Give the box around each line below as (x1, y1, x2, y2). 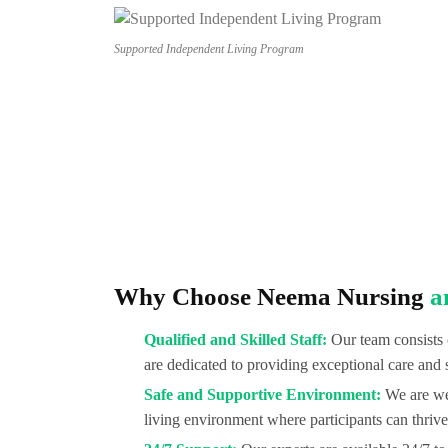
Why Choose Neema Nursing (114, 283, 430, 310)
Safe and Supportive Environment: (144, 386, 381, 403)
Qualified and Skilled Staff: (144, 331, 327, 348)
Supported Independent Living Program (114, 42, 304, 57)
